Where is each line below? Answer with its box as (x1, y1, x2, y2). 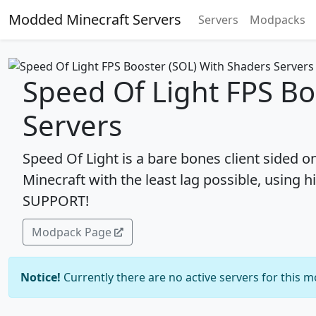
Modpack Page (32, 224, 111, 240)
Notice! (20, 269, 61, 285)
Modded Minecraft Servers (8, 10, 181, 29)
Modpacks (250, 12, 305, 28)
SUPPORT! (23, 190, 89, 210)
